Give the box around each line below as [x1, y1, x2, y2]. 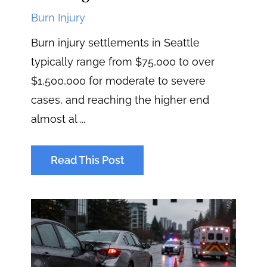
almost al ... [31, 112, 86, 125]
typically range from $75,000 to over [31, 55, 215, 68]
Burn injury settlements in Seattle [31, 36, 200, 49]
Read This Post [50, 153, 125, 166]
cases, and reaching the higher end [31, 93, 210, 106]
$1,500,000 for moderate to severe [31, 74, 206, 87]
